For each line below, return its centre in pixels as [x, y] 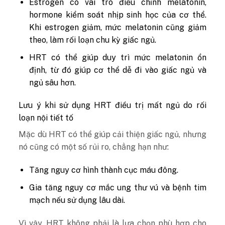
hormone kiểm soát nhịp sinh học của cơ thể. [118, 15]
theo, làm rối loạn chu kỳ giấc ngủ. [93, 40]
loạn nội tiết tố [46, 118]
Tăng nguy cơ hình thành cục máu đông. [104, 170]
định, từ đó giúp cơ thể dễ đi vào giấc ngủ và [118, 70]
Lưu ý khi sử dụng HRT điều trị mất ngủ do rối [113, 105]
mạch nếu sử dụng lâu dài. [77, 200]
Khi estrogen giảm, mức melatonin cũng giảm [118, 28]
